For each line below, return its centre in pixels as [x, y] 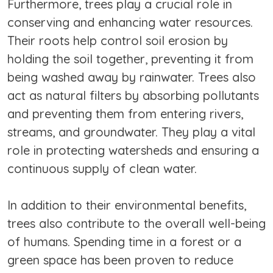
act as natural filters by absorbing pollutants [133, 96]
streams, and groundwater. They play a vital [131, 132]
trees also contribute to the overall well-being [136, 224]
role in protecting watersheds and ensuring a [133, 151]
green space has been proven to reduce [120, 260]
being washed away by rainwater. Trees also [132, 77]
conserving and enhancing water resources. [130, 23]
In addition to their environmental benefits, [127, 205]
